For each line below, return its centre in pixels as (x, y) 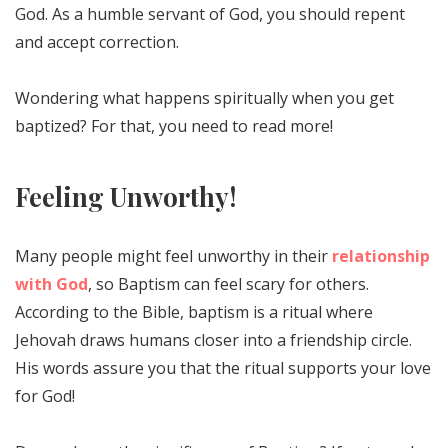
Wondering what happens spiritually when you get (204, 98)
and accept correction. (97, 42)
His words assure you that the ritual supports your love (223, 367)
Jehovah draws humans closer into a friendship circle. (213, 339)
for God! (45, 395)
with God (51, 283)
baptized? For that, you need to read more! (174, 126)
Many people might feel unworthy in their (173, 255)
